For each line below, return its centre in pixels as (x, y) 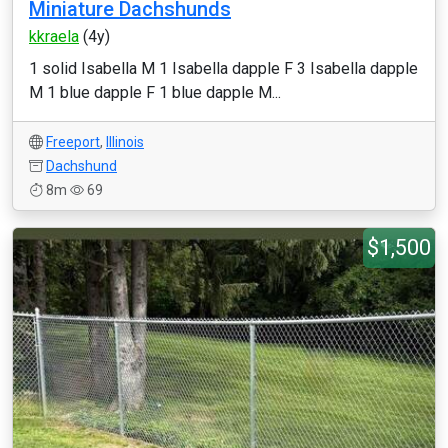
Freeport (73, 142)
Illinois (125, 142)
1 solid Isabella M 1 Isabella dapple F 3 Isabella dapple (223, 68)
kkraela (54, 36)
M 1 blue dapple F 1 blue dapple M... (155, 92)
